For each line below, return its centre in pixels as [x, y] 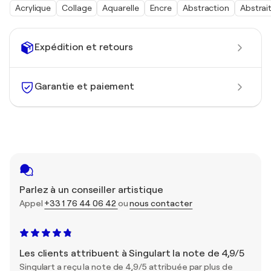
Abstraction [206, 8]
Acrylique [33, 8]
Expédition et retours [84, 47]
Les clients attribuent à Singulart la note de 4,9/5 [132, 253]
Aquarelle [121, 8]
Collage [77, 8]
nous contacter [161, 203]
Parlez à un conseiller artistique [91, 190]
